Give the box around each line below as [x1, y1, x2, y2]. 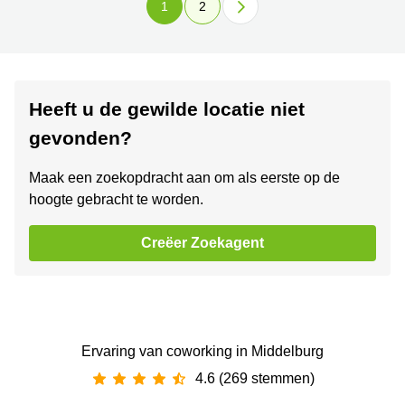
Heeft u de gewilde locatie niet [29, 99, 305, 120]
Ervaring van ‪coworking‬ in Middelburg [81, 344, 324, 360]
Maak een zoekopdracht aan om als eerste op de [29, 170, 340, 186]
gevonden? [29, 127, 132, 149]
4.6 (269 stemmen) [195, 371, 315, 387]
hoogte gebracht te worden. [29, 192, 203, 208]
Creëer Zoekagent [141, 235, 264, 251]
